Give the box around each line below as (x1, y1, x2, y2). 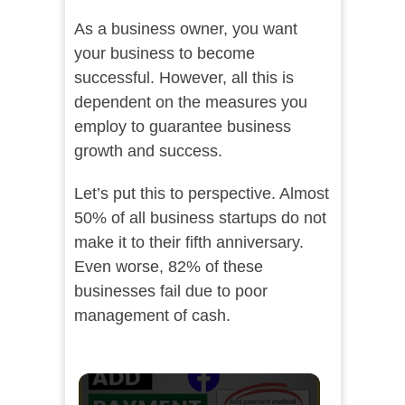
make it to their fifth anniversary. (73, 233, 304, 251)
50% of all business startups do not (73, 209, 326, 227)
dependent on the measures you (73, 93, 307, 111)
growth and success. (73, 142, 222, 160)
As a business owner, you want (73, 20, 297, 38)
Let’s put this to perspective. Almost (73, 184, 329, 202)
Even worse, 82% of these (73, 258, 263, 276)
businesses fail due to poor (73, 282, 268, 300)
